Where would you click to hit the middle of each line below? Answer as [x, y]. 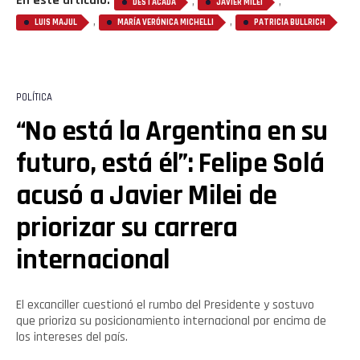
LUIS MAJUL [56, 23]
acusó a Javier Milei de [147, 196]
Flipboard [141, 307]
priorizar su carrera [127, 228]
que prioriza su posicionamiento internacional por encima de [171, 321]
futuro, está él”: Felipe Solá [170, 164]
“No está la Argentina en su [172, 132]
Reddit [133, 345]
